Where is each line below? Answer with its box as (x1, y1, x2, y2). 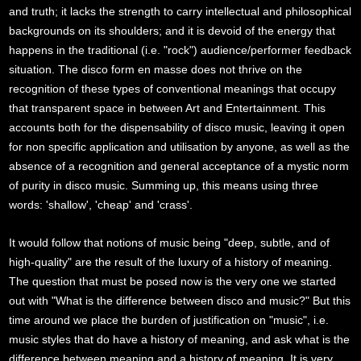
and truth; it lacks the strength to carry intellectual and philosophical (9, 5, 352, 19)
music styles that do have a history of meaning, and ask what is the (9, 333, 351, 346)
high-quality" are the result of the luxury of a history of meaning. (9, 255, 333, 269)
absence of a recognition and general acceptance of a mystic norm (9, 160, 350, 173)
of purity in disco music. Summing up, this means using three (9, 179, 319, 193)
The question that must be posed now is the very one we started (9, 275, 337, 288)
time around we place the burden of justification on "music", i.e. (9, 313, 330, 327)
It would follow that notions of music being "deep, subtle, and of (9, 236, 330, 250)
